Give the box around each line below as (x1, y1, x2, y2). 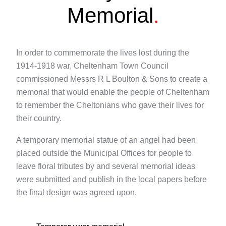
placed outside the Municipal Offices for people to (16, 148, 192, 157)
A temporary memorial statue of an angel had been (16, 135, 196, 144)
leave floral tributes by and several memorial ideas (16, 161, 195, 171)
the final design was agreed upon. (16, 187, 137, 197)
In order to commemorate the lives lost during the (16, 48, 189, 58)
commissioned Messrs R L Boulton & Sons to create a (16, 74, 207, 84)
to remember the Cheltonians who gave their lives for (16, 100, 204, 110)
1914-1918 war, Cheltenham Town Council (16, 61, 168, 71)
